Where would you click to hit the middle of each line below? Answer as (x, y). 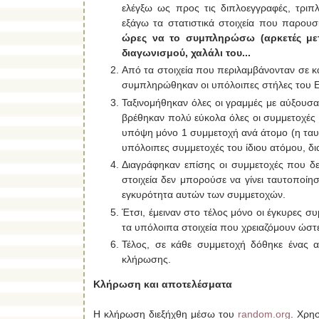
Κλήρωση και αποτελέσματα (163, 284)
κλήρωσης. (146, 260)
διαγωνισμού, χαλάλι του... (186, 52)
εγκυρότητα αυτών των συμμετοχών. (204, 195)
